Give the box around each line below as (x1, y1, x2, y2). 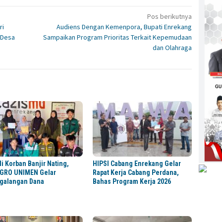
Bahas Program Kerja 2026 (93, 177, 171, 185)
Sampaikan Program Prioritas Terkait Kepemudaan (43, 32, 192, 42)
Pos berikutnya (147, 11, 192, 21)
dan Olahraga (153, 43, 192, 52)
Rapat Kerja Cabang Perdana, (93, 168, 179, 176)
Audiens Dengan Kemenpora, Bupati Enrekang (56, 22, 192, 31)
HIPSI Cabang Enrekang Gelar (93, 159, 181, 167)
